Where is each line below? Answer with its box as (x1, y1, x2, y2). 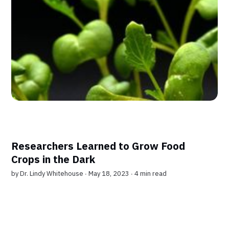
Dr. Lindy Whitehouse (20, 169, 84, 178)
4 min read (134, 169, 167, 178)
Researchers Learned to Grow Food (11, 139, 186, 153)
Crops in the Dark (11, 152, 96, 167)
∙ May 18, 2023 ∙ (85, 169, 135, 178)
